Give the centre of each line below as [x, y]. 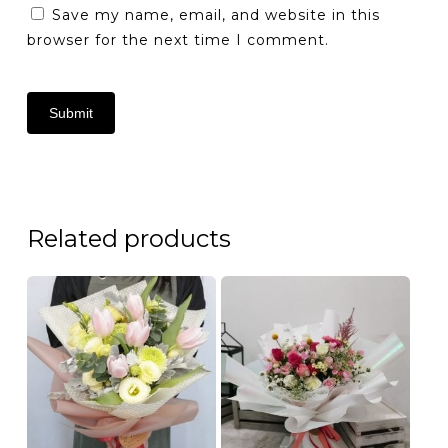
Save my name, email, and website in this [215, 14]
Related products [128, 238]
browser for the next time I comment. [177, 39]
